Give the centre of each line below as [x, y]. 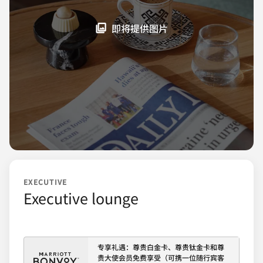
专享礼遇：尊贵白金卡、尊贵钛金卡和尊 [161, 247]
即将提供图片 [140, 28]
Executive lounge [81, 198]
